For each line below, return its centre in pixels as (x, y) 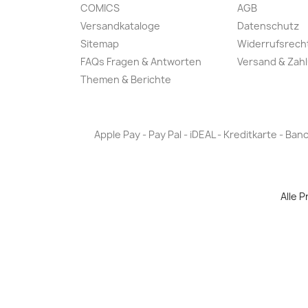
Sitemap (100, 44)
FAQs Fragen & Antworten (141, 62)
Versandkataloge (120, 26)
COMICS (100, 8)
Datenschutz (268, 26)
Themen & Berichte (126, 80)
